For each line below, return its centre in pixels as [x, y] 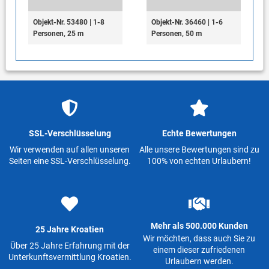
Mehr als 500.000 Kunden [199, 225]
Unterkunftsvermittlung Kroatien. [70, 257]
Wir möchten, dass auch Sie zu [199, 238]
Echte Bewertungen [199, 134]
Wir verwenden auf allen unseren [70, 150]
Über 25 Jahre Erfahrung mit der [70, 246]
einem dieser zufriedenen [199, 249]
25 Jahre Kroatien [70, 230]
